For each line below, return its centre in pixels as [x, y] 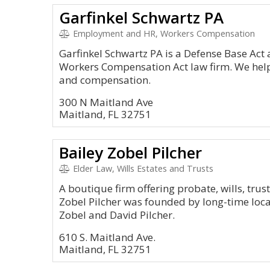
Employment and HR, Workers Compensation [162, 33]
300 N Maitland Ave [106, 102]
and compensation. [105, 80]
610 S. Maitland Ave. [107, 237]
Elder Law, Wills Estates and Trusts [142, 168]
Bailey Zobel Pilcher [130, 152]
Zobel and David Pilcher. [117, 215]
